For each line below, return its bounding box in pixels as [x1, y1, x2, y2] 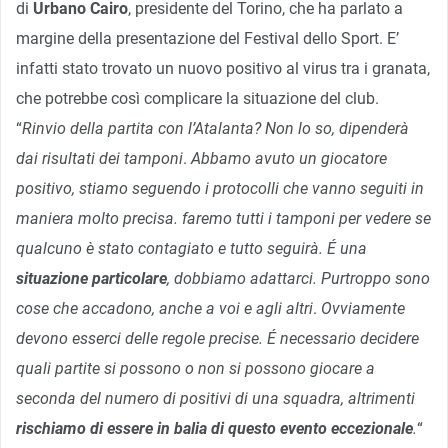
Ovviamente [321, 298, 405, 318]
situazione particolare [16, 268, 167, 288]
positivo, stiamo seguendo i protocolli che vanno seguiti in [16, 178, 424, 198]
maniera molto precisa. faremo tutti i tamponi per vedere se [16, 208, 431, 228]
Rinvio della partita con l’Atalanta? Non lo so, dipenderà [22, 118, 409, 138]
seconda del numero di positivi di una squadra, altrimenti [16, 388, 415, 408]
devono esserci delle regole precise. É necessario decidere [16, 328, 419, 348]
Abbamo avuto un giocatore [191, 148, 387, 168]
